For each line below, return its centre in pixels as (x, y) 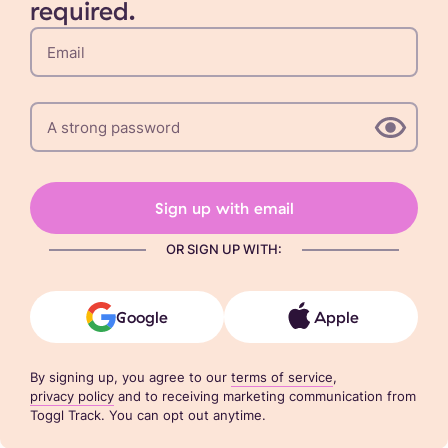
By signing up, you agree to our (128, 377)
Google (142, 317)
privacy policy (72, 396)
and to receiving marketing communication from (267, 396)
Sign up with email (224, 208)
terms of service (282, 377)
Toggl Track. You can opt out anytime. (148, 415)
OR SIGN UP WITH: (224, 250)
